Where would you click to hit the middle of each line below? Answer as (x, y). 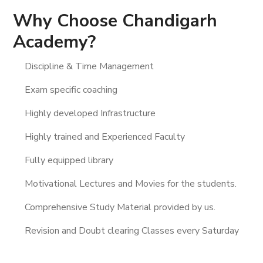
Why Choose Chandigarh (115, 21)
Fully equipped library (69, 160)
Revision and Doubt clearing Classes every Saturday (132, 231)
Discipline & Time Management (90, 66)
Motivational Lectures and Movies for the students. (131, 184)
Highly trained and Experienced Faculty (105, 137)
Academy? (55, 42)
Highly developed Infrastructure (90, 113)
